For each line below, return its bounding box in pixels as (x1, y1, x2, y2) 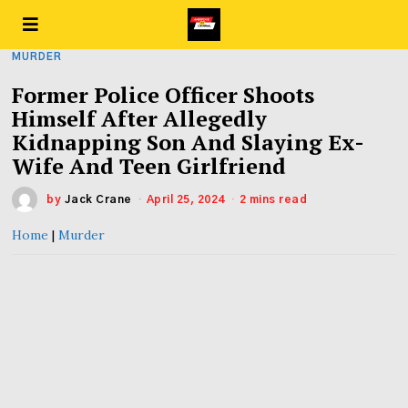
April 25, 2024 (146, 194, 225, 205)
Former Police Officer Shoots (12, 80, 315, 109)
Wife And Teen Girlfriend (12, 151, 287, 180)
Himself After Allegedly (12, 104, 268, 133)
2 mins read (239, 194, 308, 205)
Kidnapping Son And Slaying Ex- (12, 127, 365, 157)
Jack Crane (64, 194, 132, 205)
